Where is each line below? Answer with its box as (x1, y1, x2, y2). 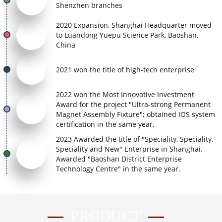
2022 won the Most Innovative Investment (56, 89, 195, 99)
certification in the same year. (56, 119, 155, 129)
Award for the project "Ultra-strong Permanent (56, 99, 211, 109)
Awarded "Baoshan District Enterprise (56, 154, 182, 164)
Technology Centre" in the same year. (56, 164, 181, 173)
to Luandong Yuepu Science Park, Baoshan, (56, 30, 199, 40)
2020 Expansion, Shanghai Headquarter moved (56, 20, 212, 30)
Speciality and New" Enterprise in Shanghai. (56, 144, 203, 154)
